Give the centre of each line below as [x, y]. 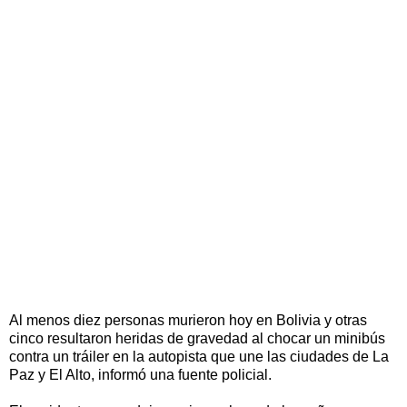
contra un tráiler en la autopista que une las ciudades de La [199, 356]
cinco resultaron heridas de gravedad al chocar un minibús [197, 338]
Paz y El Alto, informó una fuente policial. [140, 374]
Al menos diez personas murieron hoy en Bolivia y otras [188, 320]
